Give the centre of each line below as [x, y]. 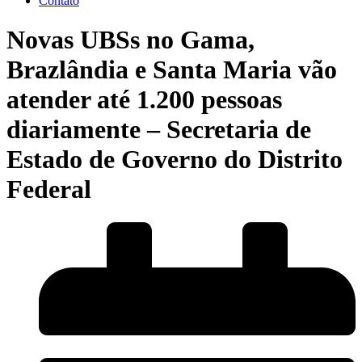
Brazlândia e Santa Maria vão [172, 70]
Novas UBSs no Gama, [130, 40]
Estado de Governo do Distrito [175, 160]
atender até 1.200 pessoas [144, 100]
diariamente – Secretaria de [159, 130]
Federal [49, 189]
